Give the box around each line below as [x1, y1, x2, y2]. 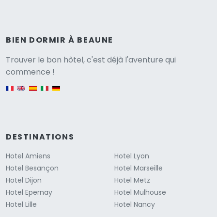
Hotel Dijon [6, 175, 42, 186]
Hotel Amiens [6, 151, 50, 161]
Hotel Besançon [6, 163, 59, 173]
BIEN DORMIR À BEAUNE [6, 34, 113, 46]
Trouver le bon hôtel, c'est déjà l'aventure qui [6, 54, 176, 66]
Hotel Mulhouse [114, 187, 166, 198]
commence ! [6, 66, 55, 78]
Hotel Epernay [6, 187, 52, 198]
